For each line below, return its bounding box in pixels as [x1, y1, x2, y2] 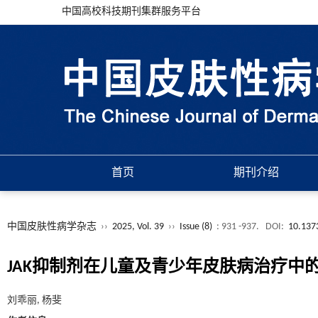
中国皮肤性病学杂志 [7, 221, 97, 232]
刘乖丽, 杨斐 [7, 295, 62, 306]
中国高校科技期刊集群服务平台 [62, 6, 201, 17]
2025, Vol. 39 [112, 221, 166, 232]
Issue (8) [180, 221, 212, 232]
